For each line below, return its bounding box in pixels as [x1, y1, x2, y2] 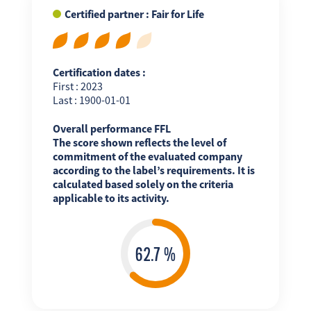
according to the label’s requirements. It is [52, 162, 255, 177]
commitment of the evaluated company [52, 149, 242, 163]
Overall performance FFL [52, 121, 171, 135]
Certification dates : [52, 65, 146, 79]
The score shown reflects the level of [52, 135, 226, 149]
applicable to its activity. [52, 190, 169, 205]
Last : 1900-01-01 [52, 92, 131, 107]
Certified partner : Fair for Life [64, 6, 204, 21]
